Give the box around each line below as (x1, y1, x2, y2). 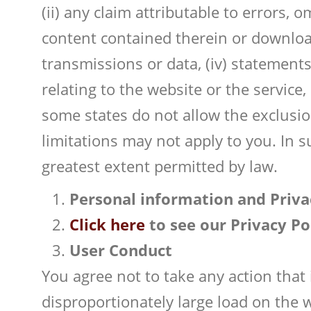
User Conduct (69, 239, 172, 260)
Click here (69, 214, 145, 235)
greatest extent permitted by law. (42, 155, 278, 176)
